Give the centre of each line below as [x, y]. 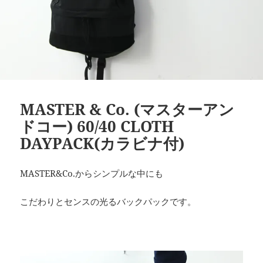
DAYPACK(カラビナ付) [102, 143]
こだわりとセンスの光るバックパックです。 [108, 201]
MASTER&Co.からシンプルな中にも [92, 173]
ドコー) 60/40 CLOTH [97, 126]
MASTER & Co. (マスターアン [127, 109]
